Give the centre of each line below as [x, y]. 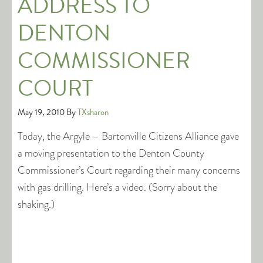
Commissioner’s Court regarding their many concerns [129, 170]
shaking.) [36, 204]
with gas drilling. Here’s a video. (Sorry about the [117, 187]
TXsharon [93, 112]
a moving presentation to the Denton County [111, 153]
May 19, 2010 [41, 112]
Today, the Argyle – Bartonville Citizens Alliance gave [128, 136]
